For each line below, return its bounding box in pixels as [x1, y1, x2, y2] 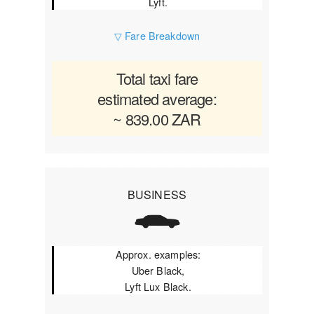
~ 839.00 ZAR [113, 108, 201, 130]
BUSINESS [127, 186, 187, 203]
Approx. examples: [115, 247, 201, 261]
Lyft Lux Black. [125, 279, 191, 294]
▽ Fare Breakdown [114, 28, 200, 43]
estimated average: [97, 88, 217, 109]
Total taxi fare [116, 67, 198, 89]
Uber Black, [131, 263, 185, 278]
